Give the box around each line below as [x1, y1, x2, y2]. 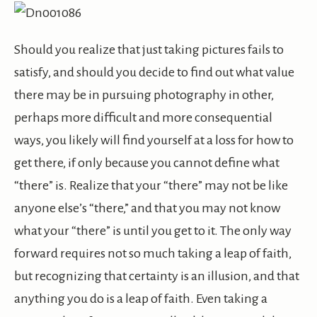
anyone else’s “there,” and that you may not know [14, 201, 280, 216]
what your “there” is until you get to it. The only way [14, 224, 292, 238]
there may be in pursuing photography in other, [14, 88, 274, 103]
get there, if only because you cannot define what [14, 156, 279, 171]
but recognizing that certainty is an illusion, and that [14, 269, 299, 284]
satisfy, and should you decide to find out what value [14, 65, 294, 80]
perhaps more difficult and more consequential [14, 110, 272, 125]
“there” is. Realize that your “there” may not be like [14, 178, 288, 193]
